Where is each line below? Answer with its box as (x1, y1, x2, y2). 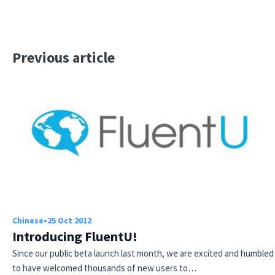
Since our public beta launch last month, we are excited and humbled (12, 247, 274, 259)
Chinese (12, 214, 44, 226)
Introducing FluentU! (12, 227, 137, 245)
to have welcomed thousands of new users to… (12, 261, 196, 274)
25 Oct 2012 (47, 214, 91, 226)
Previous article (12, 47, 115, 67)
